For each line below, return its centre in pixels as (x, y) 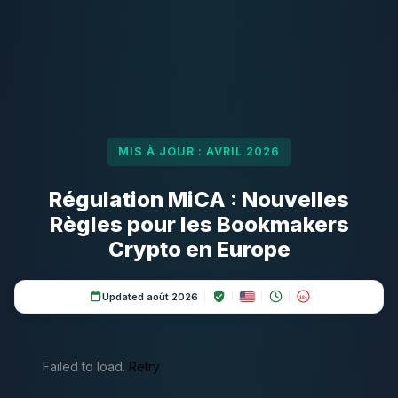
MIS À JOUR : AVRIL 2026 (199, 152)
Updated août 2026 (150, 296)
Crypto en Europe (199, 249)
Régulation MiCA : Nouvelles (199, 199)
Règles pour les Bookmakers (199, 224)
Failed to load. (86, 366)
